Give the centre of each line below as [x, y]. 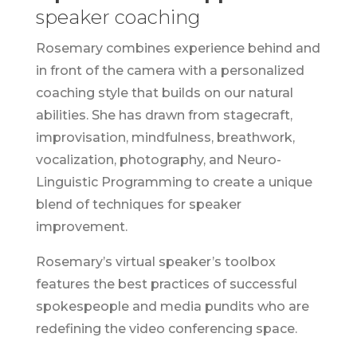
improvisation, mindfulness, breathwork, [165, 138]
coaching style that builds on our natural [164, 93]
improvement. [81, 227]
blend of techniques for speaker [138, 205]
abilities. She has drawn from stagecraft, [164, 116]
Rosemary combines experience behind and [178, 49]
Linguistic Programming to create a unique [174, 182]
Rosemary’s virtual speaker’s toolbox [155, 262]
